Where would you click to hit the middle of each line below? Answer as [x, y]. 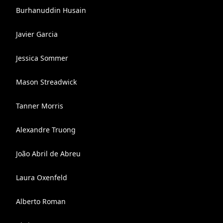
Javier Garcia [37, 34]
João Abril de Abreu [48, 154]
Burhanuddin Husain [51, 10]
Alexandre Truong [46, 130]
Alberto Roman [41, 201]
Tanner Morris [40, 106]
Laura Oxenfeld [42, 177]
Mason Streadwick [46, 82]
